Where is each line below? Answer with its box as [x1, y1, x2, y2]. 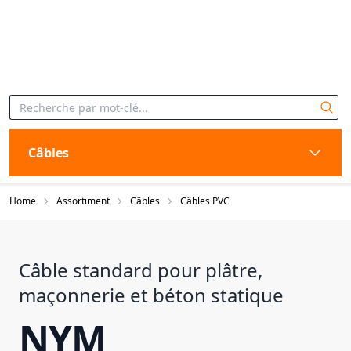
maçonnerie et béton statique [19, 282, 284, 308]
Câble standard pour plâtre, [19, 257, 262, 283]
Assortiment [56, 194, 110, 208]
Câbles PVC [180, 194, 230, 208]
